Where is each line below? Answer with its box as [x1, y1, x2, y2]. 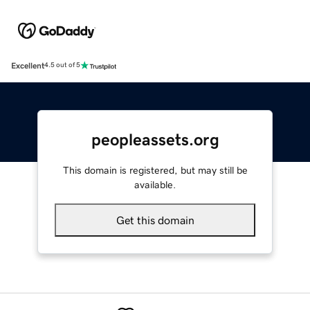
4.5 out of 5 [44, 62, 80, 69]
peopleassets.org [91, 131, 219, 148]
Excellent [11, 61, 44, 70]
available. [134, 179, 176, 190]
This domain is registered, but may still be [62, 165, 248, 175]
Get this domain [116, 214, 194, 226]
